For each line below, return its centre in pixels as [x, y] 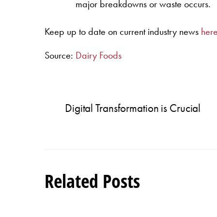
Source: [60, 55]
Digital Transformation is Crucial [133, 108]
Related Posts [92, 181]
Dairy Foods [99, 55]
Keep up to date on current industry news [123, 32]
